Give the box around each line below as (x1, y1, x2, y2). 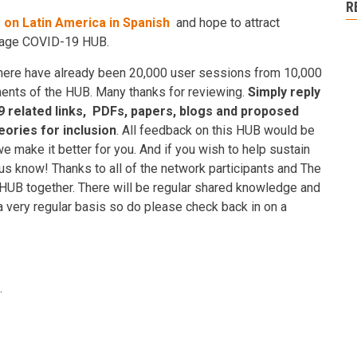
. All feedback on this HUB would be (116, 123, 315, 138)
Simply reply (248, 84, 320, 100)
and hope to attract (170, 15, 280, 30)
